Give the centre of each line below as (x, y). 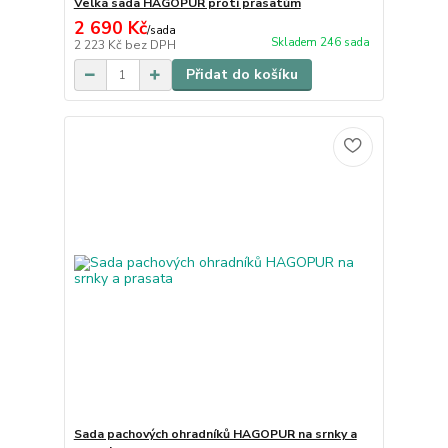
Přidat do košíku (241, 75)
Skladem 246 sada (320, 43)
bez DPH (150, 45)
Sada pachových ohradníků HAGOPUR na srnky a (215, 433)
